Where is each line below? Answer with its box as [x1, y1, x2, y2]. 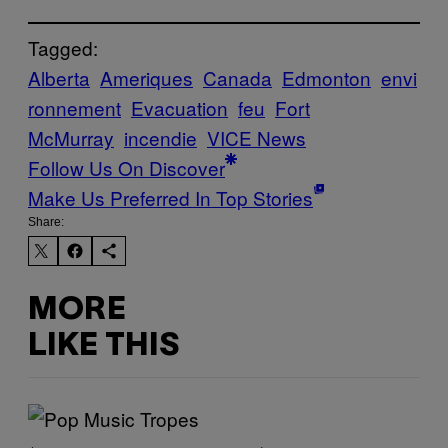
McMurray [28, 124, 114, 152]
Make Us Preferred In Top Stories [28, 184, 313, 212]
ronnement [28, 94, 121, 122]
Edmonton [282, 64, 371, 92]
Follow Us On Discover [28, 154, 225, 182]
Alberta [28, 64, 90, 92]
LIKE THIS [28, 331, 179, 361]
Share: [28, 215, 64, 230]
